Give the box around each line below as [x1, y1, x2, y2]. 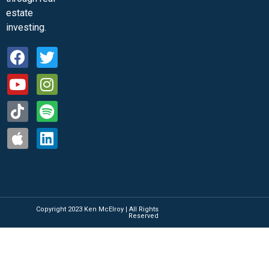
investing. [6, 21, 46, 33]
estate [6, 7, 33, 19]
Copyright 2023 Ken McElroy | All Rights [36, 205, 159, 213]
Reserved [128, 211, 159, 220]
